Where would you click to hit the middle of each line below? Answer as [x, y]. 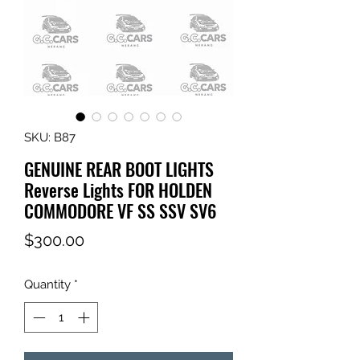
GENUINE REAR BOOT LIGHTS [119, 168]
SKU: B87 [50, 137]
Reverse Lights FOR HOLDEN [118, 189]
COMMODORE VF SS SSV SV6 [120, 210]
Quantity [47, 284]
